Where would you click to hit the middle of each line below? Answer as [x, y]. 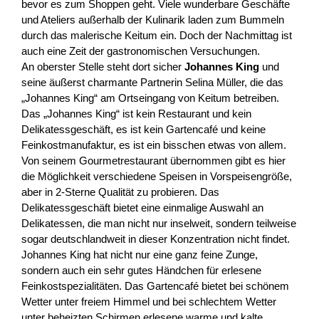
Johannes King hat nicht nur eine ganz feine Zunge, [140, 254]
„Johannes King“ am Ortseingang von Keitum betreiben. [150, 98]
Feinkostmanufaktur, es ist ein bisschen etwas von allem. [154, 145]
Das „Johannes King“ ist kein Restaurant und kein [136, 113]
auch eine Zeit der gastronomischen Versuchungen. [141, 51]
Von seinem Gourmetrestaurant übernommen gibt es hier [153, 160]
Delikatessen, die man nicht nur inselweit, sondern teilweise [159, 223]
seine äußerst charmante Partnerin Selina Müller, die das [152, 82]
